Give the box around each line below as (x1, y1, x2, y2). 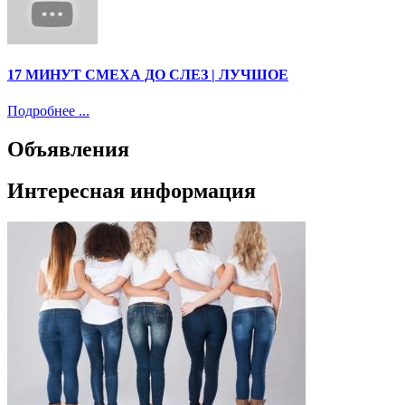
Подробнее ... (7, 102, 89, 118)
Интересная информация (7, 179, 256, 203)
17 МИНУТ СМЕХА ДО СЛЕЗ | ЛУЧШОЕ (7, 67, 288, 83)
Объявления (7, 137, 129, 161)
